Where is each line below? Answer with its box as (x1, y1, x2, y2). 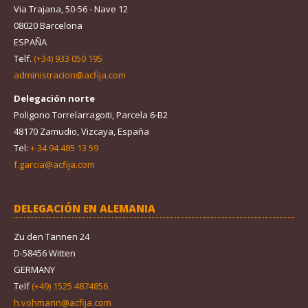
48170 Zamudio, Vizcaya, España (14, 125, 149, 138)
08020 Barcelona (14, 19, 82, 32)
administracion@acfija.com (14, 69, 126, 82)
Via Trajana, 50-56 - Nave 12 (14, 3, 128, 16)
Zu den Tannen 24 (14, 230, 89, 243)
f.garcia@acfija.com (14, 158, 95, 171)
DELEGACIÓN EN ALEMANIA (14, 201, 155, 216)
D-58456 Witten (14, 247, 76, 260)
